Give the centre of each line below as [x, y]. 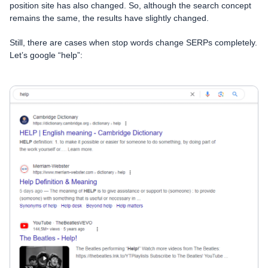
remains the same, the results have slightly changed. [109, 18]
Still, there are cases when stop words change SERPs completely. [133, 43]
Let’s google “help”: [46, 55]
